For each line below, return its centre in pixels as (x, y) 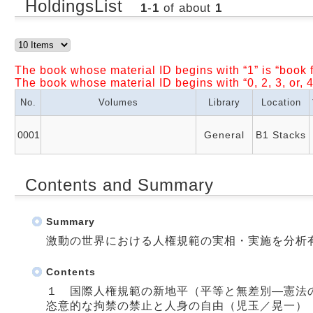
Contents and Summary (119, 184)
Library (224, 102)
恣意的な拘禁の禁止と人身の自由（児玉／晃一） (177, 305)
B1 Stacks (281, 134)
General (224, 134)
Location (281, 102)
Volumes (118, 102)
